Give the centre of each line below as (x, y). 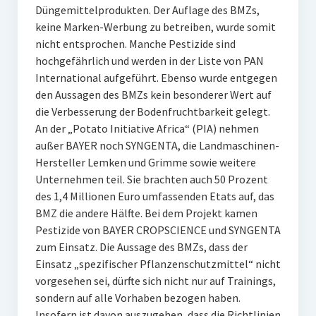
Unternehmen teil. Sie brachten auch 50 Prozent (151, 179)
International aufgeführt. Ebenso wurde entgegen (156, 78)
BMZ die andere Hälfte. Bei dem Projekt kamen (146, 213)
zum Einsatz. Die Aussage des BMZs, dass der (141, 247)
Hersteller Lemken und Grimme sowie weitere (145, 162)
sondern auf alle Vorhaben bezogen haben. (138, 298)
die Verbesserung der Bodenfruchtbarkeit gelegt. (152, 111)
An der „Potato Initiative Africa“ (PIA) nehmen (147, 128)
